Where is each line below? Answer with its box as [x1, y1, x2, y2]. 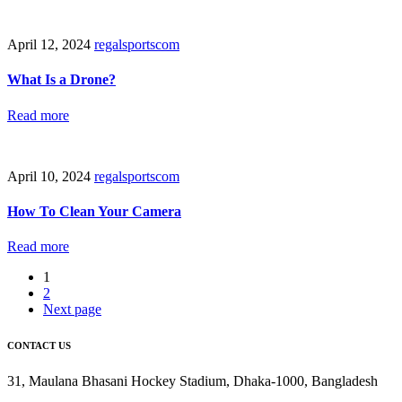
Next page [43, 301, 101, 318]
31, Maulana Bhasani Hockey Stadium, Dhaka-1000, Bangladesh [7, 373, 378, 389]
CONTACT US [7, 340, 71, 352]
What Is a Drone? [7, 72, 116, 88]
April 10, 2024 [7, 168, 94, 184]
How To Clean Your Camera [7, 203, 181, 219]
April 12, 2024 [7, 37, 94, 53]
